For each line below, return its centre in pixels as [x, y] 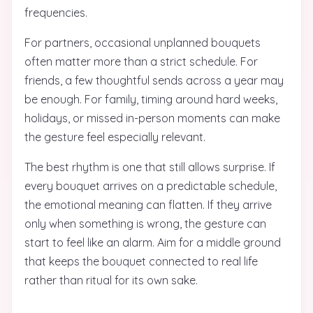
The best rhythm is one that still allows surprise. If [150, 167]
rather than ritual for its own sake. [111, 280]
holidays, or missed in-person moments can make [152, 118]
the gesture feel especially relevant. [115, 137]
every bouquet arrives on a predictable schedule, [151, 186]
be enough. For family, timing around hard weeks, [151, 99]
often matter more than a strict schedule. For [141, 61]
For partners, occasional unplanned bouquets [143, 43]
